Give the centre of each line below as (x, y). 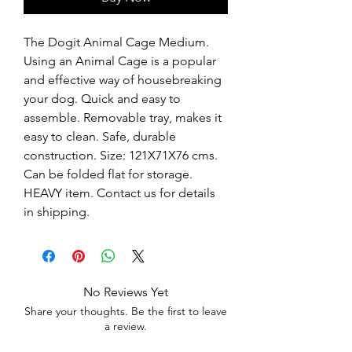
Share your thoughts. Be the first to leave (126, 311)
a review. (126, 326)
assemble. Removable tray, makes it (123, 117)
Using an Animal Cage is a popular (120, 61)
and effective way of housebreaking (123, 80)
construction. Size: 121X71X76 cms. (121, 155)
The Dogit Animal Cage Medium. (116, 42)
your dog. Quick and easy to (102, 99)
